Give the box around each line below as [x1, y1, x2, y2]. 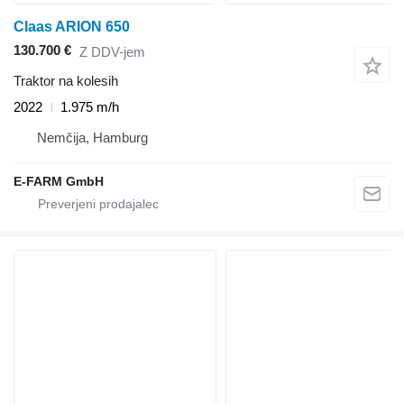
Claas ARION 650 [14, 19, 130, 35]
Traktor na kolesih [14, 73, 118, 89]
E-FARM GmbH [14, 174, 104, 189]
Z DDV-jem [79, 43, 145, 60]
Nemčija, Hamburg [37, 130, 148, 146]
